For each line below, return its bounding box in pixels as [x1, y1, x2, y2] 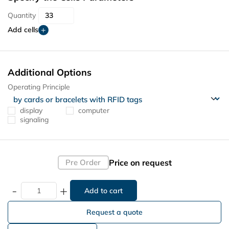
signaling [20, 114, 49, 124]
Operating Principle [8, 82, 70, 91]
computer [78, 105, 109, 115]
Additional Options [8, 66, 91, 78]
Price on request [108, 157, 172, 168]
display [20, 105, 42, 115]
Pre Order [65, 157, 101, 168]
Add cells [8, 25, 38, 34]
